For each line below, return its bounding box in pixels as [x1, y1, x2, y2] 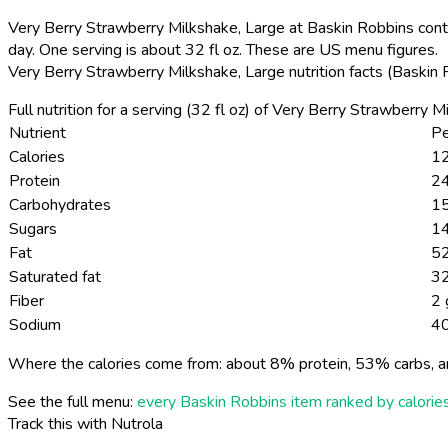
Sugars [9, 217, 57, 240]
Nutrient [9, 121, 66, 144]
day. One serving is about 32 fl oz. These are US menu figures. [8, 38, 438, 61]
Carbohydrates [9, 193, 111, 216]
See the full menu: [8, 390, 137, 413]
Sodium [9, 313, 61, 336]
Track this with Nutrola [8, 412, 163, 435]
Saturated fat [9, 265, 101, 288]
